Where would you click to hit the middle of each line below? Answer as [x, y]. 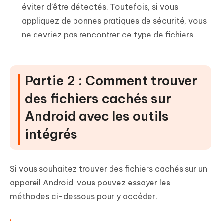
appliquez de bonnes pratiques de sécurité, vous [114, 20]
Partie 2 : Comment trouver [111, 80]
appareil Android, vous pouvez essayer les [90, 182]
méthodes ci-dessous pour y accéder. [84, 196]
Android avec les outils [97, 116]
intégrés [51, 134]
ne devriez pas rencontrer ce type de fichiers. [109, 34]
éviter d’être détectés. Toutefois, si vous [100, 7]
